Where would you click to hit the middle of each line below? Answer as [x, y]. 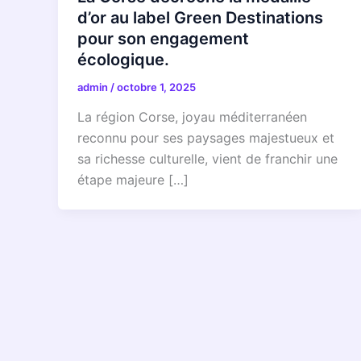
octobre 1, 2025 [156, 87]
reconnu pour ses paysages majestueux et [206, 138]
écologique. [123, 59]
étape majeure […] [133, 180]
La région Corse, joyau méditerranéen [192, 117]
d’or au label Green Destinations [200, 17]
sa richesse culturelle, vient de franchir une [207, 159]
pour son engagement [163, 38]
